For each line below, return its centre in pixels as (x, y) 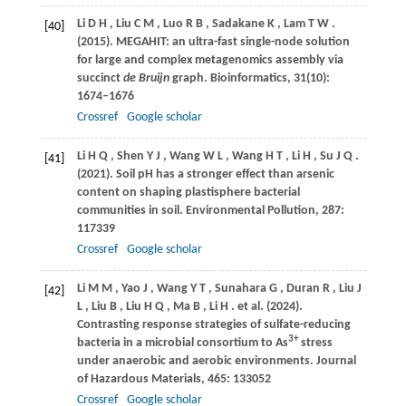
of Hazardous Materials (139, 380)
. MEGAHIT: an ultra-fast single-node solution (229, 43)
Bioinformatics (248, 79)
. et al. (248, 307)
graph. (189, 79)
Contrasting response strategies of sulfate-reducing (213, 325)
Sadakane (238, 24)
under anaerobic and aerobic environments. (196, 362)
